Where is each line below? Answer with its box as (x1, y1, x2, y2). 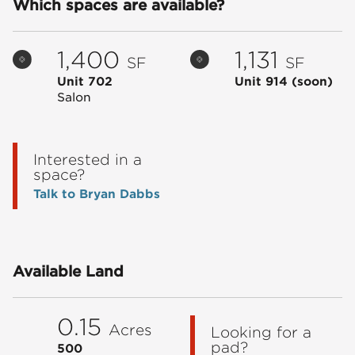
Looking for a (210, 323, 311, 342)
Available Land (12, 262, 124, 281)
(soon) (291, 74, 333, 90)
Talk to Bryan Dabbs (32, 187, 160, 202)
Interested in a (32, 151, 142, 170)
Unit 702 (56, 74, 113, 90)
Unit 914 (234, 74, 292, 90)
